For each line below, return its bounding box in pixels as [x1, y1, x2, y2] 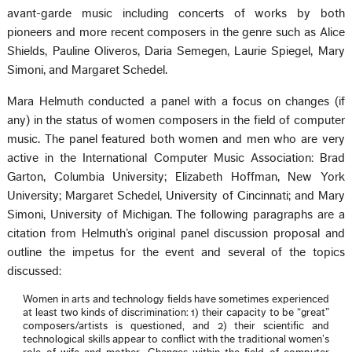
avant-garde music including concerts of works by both [7, 7, 345, 20]
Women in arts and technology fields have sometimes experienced [23, 294, 329, 306]
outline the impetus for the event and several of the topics [7, 246, 345, 259]
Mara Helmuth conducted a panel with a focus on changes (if [7, 95, 345, 108]
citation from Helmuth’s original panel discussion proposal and [7, 227, 345, 240]
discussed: [7, 265, 62, 278]
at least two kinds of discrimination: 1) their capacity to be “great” [23, 307, 329, 319]
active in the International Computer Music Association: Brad [7, 152, 345, 165]
